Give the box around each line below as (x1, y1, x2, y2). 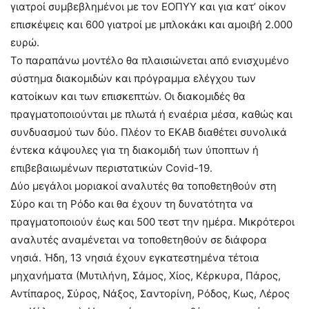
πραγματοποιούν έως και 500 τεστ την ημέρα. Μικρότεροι (10, 215, 295, 228)
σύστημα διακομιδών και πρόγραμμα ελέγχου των (10, 71, 256, 85)
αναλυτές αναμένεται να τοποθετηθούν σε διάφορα (10, 232, 267, 246)
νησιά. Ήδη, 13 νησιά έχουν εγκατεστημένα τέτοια (10, 250, 259, 264)
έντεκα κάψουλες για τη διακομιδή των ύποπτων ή (10, 143, 259, 157)
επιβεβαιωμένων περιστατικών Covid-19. (10, 161, 212, 175)
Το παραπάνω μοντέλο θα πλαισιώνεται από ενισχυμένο (10, 53, 289, 67)
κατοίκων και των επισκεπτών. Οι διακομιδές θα (10, 89, 246, 103)
